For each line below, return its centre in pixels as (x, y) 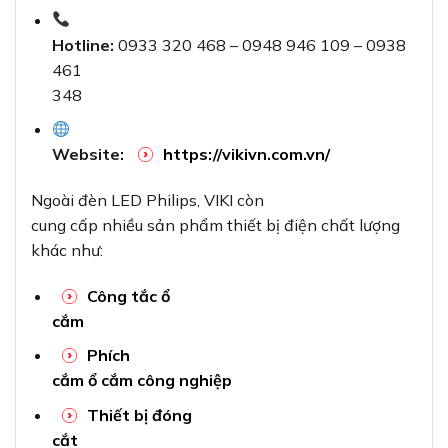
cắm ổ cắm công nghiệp (141, 380)
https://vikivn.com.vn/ (246, 154)
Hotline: (82, 44)
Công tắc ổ (128, 295)
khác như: (67, 249)
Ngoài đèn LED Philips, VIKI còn (147, 199)
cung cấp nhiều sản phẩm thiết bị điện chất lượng (215, 224)
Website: (87, 154)
